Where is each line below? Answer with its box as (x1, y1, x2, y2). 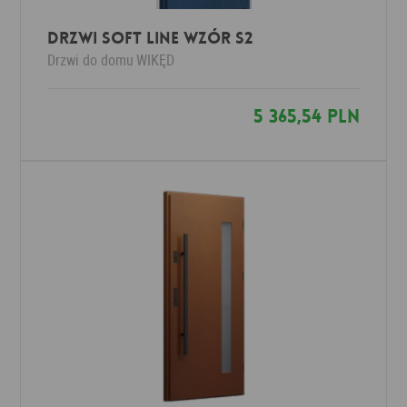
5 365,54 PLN (253, 104, 360, 128)
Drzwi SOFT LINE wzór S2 (47, 27, 253, 49)
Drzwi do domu (47, 50, 134, 70)
